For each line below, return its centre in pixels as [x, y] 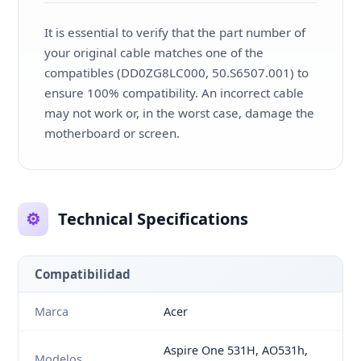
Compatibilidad [83, 274]
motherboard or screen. [112, 133]
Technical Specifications [154, 218]
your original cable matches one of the [154, 52]
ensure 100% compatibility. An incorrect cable [174, 92]
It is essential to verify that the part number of [175, 32]
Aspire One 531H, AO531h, [236, 350]
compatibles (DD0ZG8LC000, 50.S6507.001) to [177, 72]
